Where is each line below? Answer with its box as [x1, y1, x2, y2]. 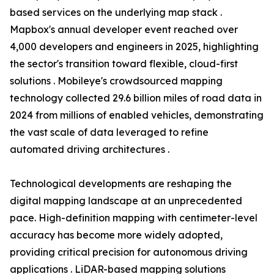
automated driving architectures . [10, 143, 169, 156]
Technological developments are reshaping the [10, 177, 232, 190]
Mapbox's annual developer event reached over [10, 23, 238, 36]
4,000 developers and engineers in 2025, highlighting [10, 40, 259, 53]
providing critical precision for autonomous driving [10, 246, 248, 259]
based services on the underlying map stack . [10, 6, 222, 19]
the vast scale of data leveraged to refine [10, 126, 209, 139]
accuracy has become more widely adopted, [10, 229, 223, 242]
